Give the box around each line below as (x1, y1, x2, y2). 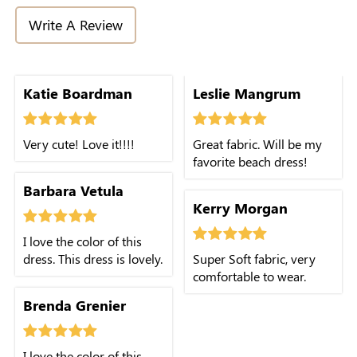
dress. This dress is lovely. (23, 250, 163, 268)
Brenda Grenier (23, 296, 126, 316)
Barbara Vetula (23, 181, 124, 201)
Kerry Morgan (193, 198, 288, 218)
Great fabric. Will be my (193, 135, 322, 153)
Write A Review (29, 15, 123, 35)
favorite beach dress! (193, 153, 308, 171)
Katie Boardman (23, 84, 132, 104)
